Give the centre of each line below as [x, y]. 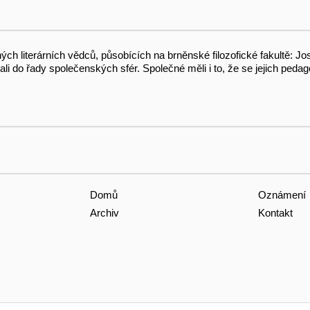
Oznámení [282, 194]
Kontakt [275, 213]
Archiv [104, 213]
